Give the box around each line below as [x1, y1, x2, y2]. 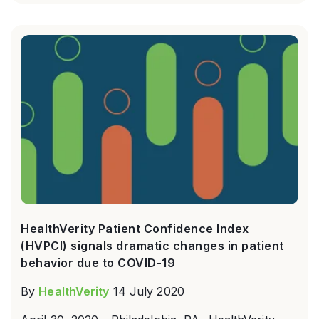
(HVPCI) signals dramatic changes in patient [21, 238, 284, 253]
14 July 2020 [113, 283, 184, 298]
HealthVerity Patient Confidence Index [21, 221, 249, 236]
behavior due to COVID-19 [21, 255, 175, 270]
